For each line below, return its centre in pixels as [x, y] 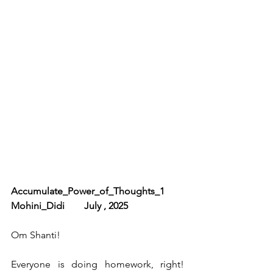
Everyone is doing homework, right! [97, 264]
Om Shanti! [36, 235]
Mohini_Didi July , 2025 [69, 206]
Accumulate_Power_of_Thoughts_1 [97, 191]
